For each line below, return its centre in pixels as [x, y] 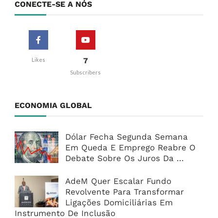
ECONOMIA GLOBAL [53, 105]
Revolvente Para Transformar [125, 191]
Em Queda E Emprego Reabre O [130, 147]
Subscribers [85, 72]
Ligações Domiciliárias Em [119, 202]
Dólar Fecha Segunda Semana [127, 136]
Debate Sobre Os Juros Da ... [125, 158]
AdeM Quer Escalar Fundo [118, 181]
